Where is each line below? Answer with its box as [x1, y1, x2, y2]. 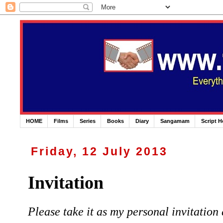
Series [79, 118, 96, 124]
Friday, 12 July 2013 [31, 145, 168, 158]
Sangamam [160, 118, 190, 124]
